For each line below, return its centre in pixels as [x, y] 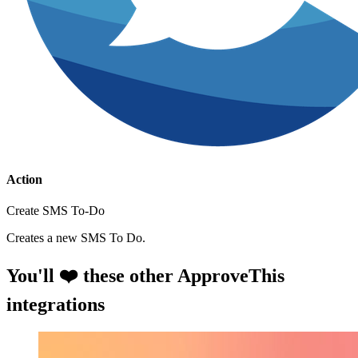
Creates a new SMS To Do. [76, 238]
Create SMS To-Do [56, 211]
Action [24, 180]
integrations [56, 305]
